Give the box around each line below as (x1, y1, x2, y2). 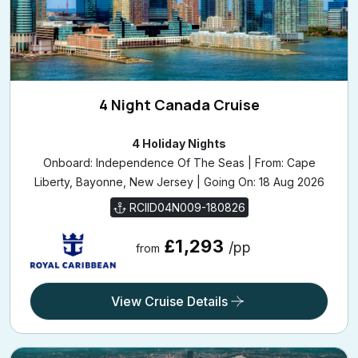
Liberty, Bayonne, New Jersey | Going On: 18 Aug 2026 (34, 175, 324, 189)
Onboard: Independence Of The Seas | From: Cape (42, 156, 316, 170)
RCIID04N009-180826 (125, 201, 245, 215)
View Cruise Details (111, 293, 228, 310)
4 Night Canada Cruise (98, 95, 260, 115)
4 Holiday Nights (132, 137, 226, 151)
